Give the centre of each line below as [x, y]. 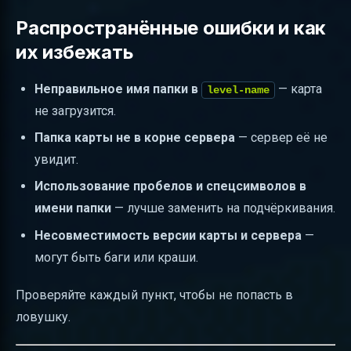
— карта [299, 89]
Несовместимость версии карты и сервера [168, 235]
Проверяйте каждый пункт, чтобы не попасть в [154, 295]
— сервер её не [281, 137]
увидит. [56, 159]
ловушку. [43, 317]
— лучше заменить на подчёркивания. [223, 208]
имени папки [73, 208]
